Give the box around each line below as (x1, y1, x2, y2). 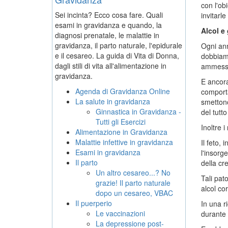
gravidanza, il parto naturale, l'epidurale (55, 40, 182, 50)
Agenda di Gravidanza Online (75, 86, 170, 96)
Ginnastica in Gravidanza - (96, 106, 181, 117)
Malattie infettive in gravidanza (75, 137, 173, 147)
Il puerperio (75, 198, 112, 208)
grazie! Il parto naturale (96, 178, 170, 188)
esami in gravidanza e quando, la (55, 20, 162, 30)
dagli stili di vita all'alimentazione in (55, 61, 166, 71)
